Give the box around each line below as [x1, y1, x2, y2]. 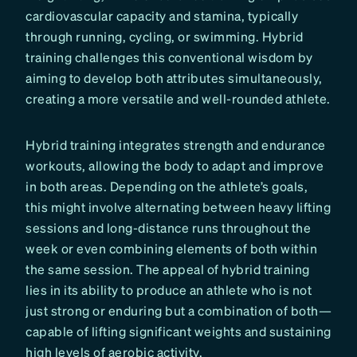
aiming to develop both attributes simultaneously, [25, 69, 323, 87]
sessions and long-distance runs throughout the [25, 219, 311, 237]
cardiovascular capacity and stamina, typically [25, 7, 298, 25]
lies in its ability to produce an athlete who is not [25, 281, 312, 299]
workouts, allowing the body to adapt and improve [25, 157, 324, 175]
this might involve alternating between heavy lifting [25, 198, 331, 216]
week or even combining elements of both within [25, 240, 317, 257]
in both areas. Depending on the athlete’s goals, [25, 178, 308, 195]
